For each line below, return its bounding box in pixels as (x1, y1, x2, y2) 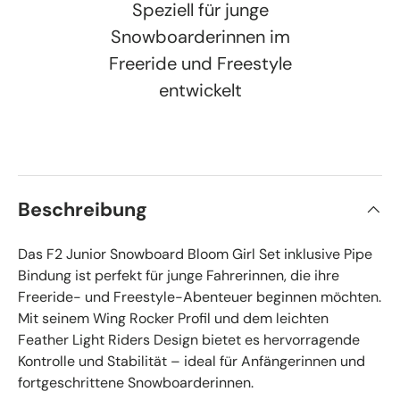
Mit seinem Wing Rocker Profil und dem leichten (18, 308, 329, 328)
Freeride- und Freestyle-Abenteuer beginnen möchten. (18, 287, 381, 306)
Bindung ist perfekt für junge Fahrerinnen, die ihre (18, 265, 339, 285)
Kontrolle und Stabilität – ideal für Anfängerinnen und (18, 351, 365, 371)
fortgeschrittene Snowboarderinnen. (18, 372, 254, 392)
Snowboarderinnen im (110, 24, 290, 48)
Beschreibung (18, 196, 147, 222)
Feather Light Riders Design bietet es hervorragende (18, 329, 360, 349)
